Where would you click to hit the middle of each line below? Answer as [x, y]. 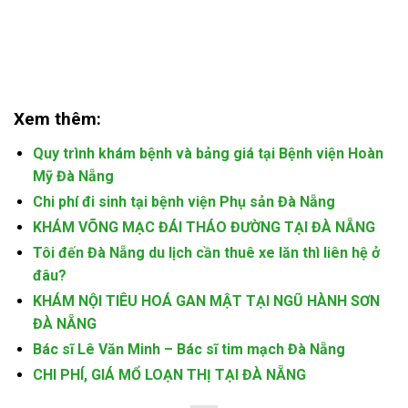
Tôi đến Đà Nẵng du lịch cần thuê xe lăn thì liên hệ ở [206, 252]
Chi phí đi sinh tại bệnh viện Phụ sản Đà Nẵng [184, 201]
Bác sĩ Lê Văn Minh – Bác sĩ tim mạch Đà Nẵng [189, 349]
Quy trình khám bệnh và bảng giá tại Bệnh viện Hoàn [208, 153]
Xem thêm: [57, 118]
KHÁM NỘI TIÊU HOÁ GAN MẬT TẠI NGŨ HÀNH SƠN [206, 301]
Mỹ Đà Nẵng [73, 176]
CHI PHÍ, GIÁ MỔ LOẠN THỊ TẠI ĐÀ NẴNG [169, 374]
